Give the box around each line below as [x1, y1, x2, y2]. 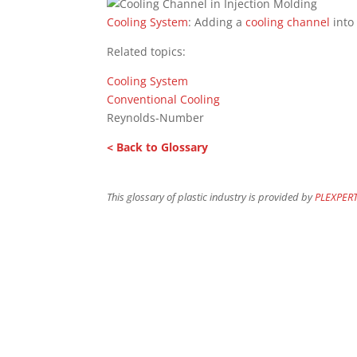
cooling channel [245, 14, 331, 29]
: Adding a [188, 14, 246, 29]
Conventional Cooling [107, 92, 221, 107]
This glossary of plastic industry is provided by [107, 190, 316, 204]
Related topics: [107, 44, 186, 59]
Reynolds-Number [107, 110, 205, 125]
